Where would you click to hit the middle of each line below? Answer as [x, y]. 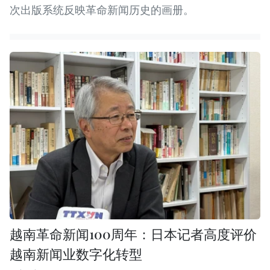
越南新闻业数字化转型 [76, 253]
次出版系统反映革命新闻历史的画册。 [102, 10]
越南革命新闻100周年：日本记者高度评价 [133, 234]
